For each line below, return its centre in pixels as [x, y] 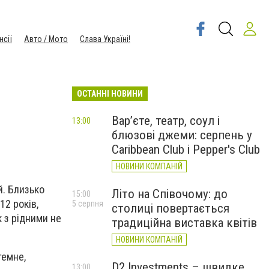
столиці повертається [171, 208]
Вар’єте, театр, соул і [166, 121]
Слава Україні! [105, 39]
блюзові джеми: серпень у [182, 135]
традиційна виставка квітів [184, 223]
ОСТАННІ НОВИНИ [110, 94]
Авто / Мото [46, 39]
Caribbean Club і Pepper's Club [186, 150]
